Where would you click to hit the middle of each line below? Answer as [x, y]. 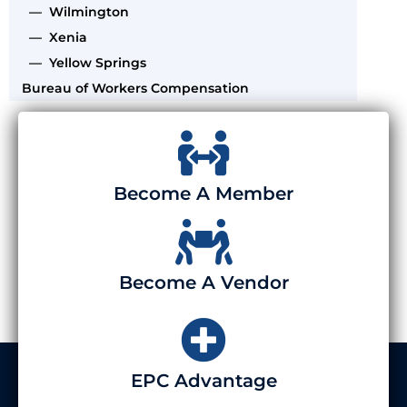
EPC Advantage [203, 380]
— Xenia [55, 37]
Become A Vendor [203, 282]
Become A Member [203, 193]
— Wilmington [75, 11]
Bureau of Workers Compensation [135, 88]
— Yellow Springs [84, 62]
